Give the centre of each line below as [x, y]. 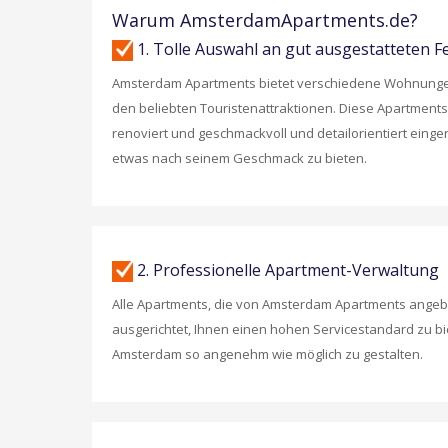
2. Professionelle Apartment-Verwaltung [286, 270]
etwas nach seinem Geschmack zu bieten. [239, 158]
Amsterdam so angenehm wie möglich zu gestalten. [267, 354]
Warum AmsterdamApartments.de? [265, 20]
